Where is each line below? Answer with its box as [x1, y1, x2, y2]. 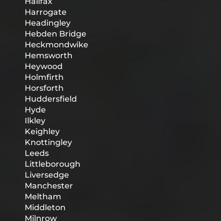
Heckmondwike [25, 40, 88, 50]
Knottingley [25, 138, 72, 147]
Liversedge [25, 170, 69, 180]
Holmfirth [25, 73, 64, 82]
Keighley [25, 127, 60, 137]
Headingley [25, 18, 71, 28]
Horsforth [25, 83, 64, 93]
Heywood [25, 62, 63, 72]
